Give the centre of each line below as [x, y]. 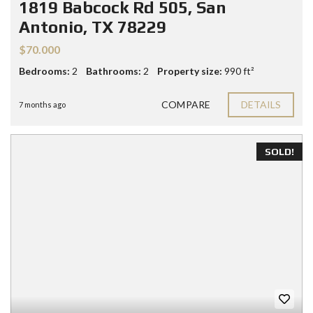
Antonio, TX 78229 [93, 27]
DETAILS [261, 105]
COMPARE [186, 105]
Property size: [190, 71]
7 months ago [42, 105]
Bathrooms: [114, 71]
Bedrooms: [44, 71]
